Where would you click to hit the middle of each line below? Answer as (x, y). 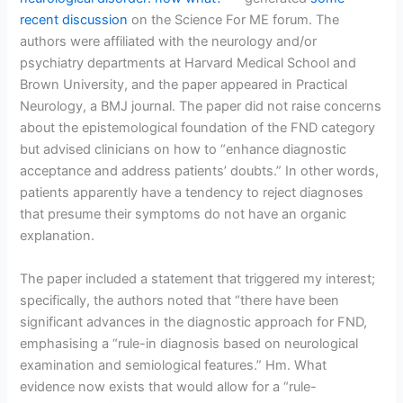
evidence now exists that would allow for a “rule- (169, 386)
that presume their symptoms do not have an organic (184, 215)
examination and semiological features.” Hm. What (174, 365)
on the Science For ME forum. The (234, 20)
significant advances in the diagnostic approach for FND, (194, 322)
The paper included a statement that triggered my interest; (198, 278)
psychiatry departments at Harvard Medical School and (188, 63)
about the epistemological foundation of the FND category (198, 128)
